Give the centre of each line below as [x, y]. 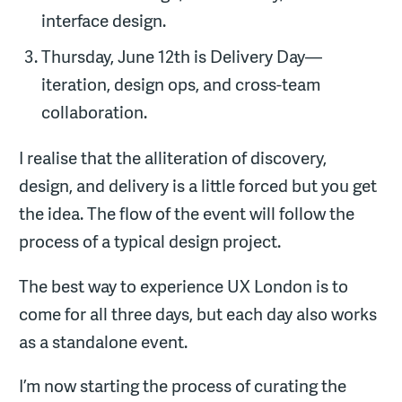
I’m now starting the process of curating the [183, 386]
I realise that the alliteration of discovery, [173, 158]
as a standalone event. [104, 341]
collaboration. [94, 113]
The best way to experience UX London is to [184, 286]
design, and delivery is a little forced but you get [198, 186]
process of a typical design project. [150, 242]
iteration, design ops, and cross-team [180, 85]
